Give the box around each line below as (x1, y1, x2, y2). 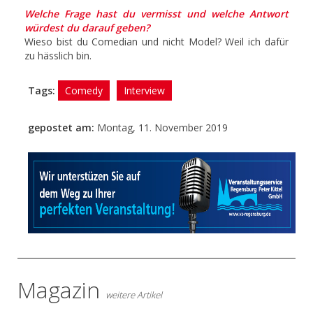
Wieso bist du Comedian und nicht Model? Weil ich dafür (24, 34, 289, 48)
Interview (124, 83, 165, 97)
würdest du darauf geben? (24, 20, 150, 34)
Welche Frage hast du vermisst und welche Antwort (24, 6, 289, 20)
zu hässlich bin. (24, 48, 92, 62)
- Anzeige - (261, 154, 296, 164)
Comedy (65, 83, 103, 97)
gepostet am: (28, 120, 97, 134)
